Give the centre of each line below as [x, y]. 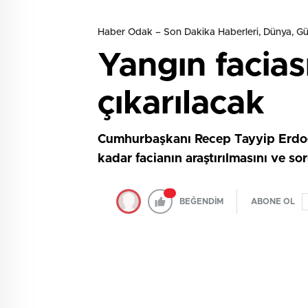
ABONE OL [273, 201]
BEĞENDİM [201, 201]
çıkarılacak [181, 104]
